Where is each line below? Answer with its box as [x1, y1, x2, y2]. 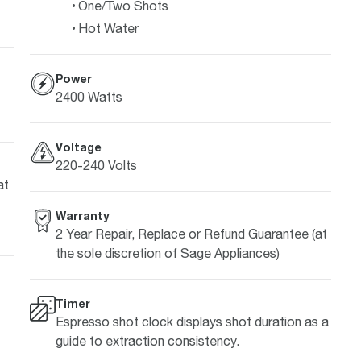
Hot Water [77, 20, 139, 35]
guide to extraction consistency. [55, 333, 239, 348]
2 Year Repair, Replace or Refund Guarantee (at [55, 226, 327, 241]
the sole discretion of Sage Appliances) [55, 245, 280, 260]
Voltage [55, 139, 102, 154]
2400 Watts [55, 89, 122, 104]
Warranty [55, 208, 109, 222]
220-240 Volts [55, 157, 137, 172]
